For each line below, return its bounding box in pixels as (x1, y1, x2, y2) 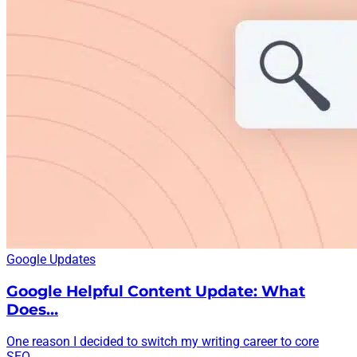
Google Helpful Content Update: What (6, 281, 305, 300)
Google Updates (6, 252, 96, 268)
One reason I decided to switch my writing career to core (6, 333, 319, 349)
